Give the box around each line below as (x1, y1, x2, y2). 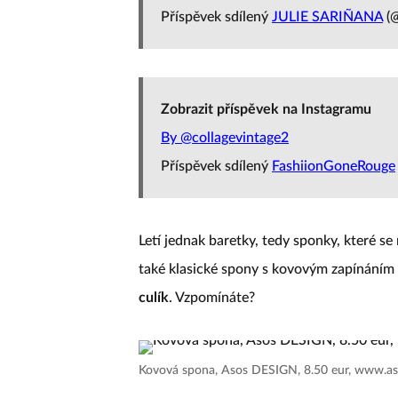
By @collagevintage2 (161, 131, 289, 145)
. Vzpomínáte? (169, 291, 255, 305)
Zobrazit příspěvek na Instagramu (161, 102, 371, 116)
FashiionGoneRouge (272, 159, 395, 173)
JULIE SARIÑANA (272, 10, 383, 24)
